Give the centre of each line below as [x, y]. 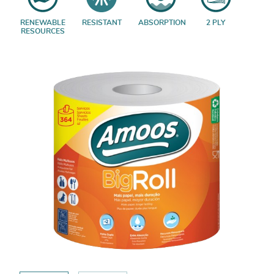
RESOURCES [43, 31]
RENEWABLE [43, 22]
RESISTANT [102, 22]
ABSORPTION [162, 22]
